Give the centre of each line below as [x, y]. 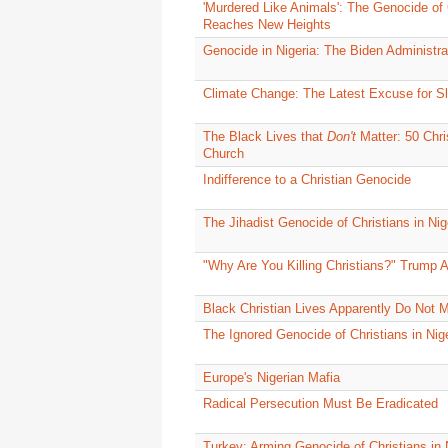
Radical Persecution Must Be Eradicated [320, 404]
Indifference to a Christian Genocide [307, 180]
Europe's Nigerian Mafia [271, 378]
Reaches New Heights [267, 25]
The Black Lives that [265, 137]
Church [223, 154]
